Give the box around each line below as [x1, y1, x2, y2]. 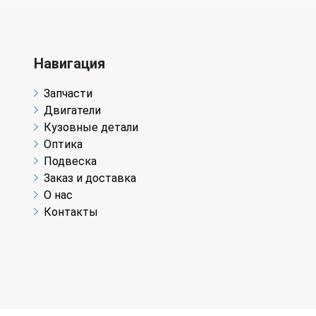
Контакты [44, 205, 98, 219]
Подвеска [44, 154, 97, 168]
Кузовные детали [44, 120, 138, 134]
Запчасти [44, 86, 92, 100]
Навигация [34, 54, 105, 72]
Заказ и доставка [44, 171, 136, 185]
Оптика [44, 137, 83, 151]
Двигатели [44, 103, 101, 117]
